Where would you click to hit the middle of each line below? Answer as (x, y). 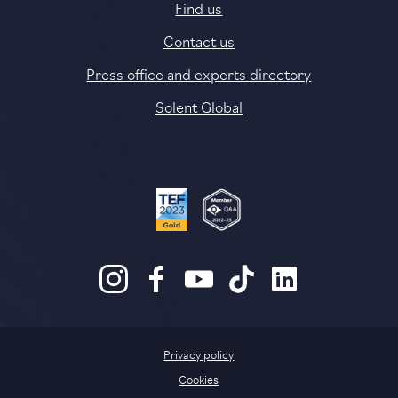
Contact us (199, 40)
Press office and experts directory (199, 73)
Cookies (199, 379)
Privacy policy (199, 354)
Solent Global (199, 106)
